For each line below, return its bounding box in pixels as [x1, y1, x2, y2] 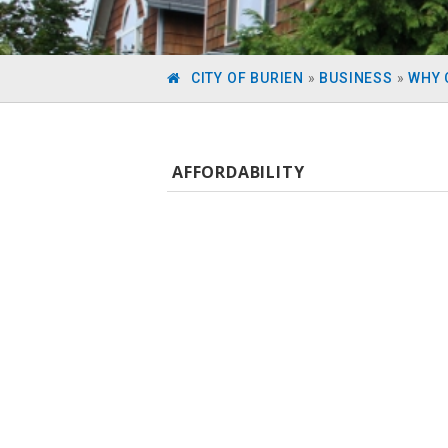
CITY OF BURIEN [190, 70, 305, 86]
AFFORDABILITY [172, 161, 305, 183]
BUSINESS [319, 70, 393, 86]
